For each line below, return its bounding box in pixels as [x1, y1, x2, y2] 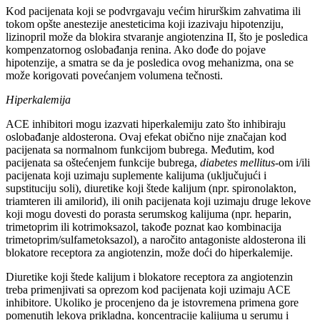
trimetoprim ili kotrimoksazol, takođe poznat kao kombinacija [6, 220, 281, 233]
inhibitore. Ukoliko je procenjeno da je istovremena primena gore [6, 296, 299, 309]
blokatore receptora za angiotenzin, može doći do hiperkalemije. [6, 246, 293, 259]
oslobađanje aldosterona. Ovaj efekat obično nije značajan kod [6, 130, 286, 143]
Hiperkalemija [6, 93, 71, 106]
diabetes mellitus [200, 156, 275, 169]
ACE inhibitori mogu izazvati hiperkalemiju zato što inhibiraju [6, 117, 286, 130]
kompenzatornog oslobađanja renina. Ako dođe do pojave [6, 43, 266, 56]
